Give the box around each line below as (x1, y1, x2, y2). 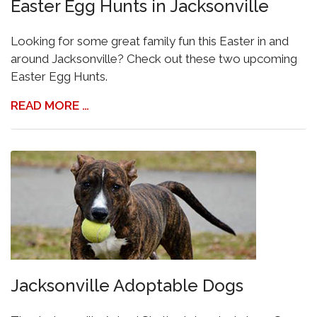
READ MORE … (11, 98, 89, 113)
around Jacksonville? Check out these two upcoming (11, 52, 297, 66)
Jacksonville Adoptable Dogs (11, 275, 243, 296)
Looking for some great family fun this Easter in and (11, 34, 289, 48)
